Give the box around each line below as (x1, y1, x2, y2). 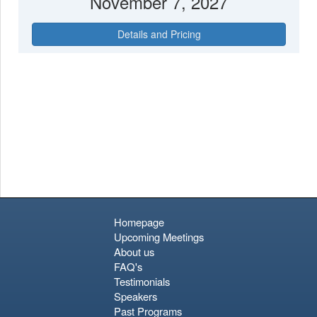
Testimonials (113, 274, 170, 289)
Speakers (113, 289, 157, 304)
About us (113, 244, 154, 260)
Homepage (113, 214, 164, 230)
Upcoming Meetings (113, 229, 204, 245)
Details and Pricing (117, 26, 201, 41)
